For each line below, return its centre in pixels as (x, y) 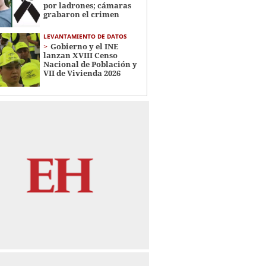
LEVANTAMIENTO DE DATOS (85, 37)
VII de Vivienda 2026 (82, 73)
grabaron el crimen (81, 14)
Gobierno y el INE (84, 47)
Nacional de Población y (90, 64)
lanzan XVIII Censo (80, 56)
